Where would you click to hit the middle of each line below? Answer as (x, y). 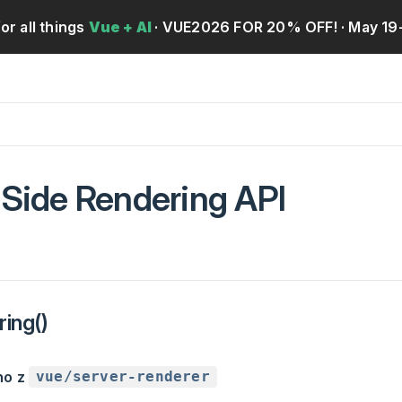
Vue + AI (122, 26)
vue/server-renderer (123, 377)
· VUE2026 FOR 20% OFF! (246, 26)
